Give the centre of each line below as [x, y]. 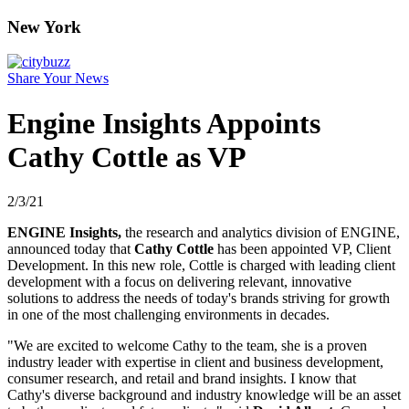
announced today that [71, 249]
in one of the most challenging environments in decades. [168, 315]
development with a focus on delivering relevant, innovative [179, 282]
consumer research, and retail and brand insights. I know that [182, 379]
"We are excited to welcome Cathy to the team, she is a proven [187, 346]
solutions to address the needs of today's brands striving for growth [199, 299]
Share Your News [58, 79]
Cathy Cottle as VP [127, 157]
